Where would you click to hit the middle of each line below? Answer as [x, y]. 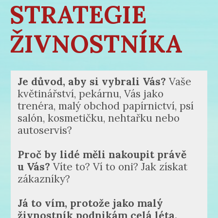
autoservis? [45, 130]
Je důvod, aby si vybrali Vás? [92, 82]
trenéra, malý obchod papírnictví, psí [106, 106]
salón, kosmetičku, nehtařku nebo [99, 118]
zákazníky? [44, 179]
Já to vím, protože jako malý [91, 203]
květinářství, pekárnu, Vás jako [91, 94]
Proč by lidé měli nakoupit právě [102, 155]
